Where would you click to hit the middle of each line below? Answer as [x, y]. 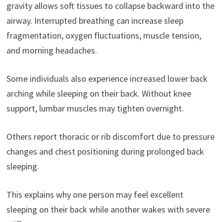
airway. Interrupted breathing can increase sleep [95, 20]
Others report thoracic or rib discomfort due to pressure [110, 136]
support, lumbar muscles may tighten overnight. [95, 108]
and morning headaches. [52, 50]
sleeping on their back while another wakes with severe [108, 209]
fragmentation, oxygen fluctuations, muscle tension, [104, 35]
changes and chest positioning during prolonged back [105, 151]
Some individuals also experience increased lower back [107, 78]
